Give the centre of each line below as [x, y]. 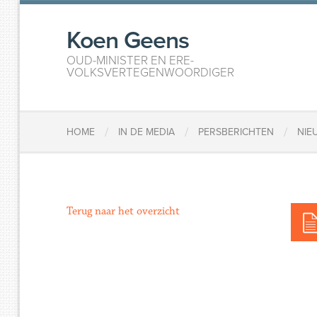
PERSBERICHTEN [236, 132]
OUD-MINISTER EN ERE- [131, 60]
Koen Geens [128, 41]
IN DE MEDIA [147, 132]
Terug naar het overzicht [123, 211]
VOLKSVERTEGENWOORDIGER [151, 73]
